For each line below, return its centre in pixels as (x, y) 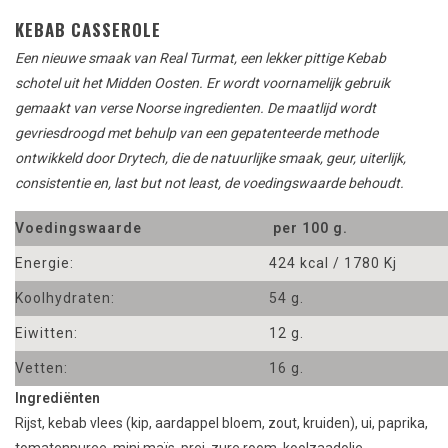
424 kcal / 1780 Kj (333, 263)
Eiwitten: (46, 333)
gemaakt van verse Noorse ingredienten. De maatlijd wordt (195, 108)
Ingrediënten (57, 398)
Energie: (44, 263)
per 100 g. (308, 228)
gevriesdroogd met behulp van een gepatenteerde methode (196, 133)
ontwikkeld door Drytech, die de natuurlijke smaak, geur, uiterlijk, (210, 158)
